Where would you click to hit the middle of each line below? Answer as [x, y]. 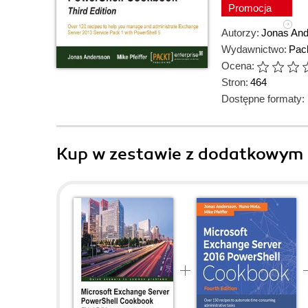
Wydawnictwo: [254, 49]
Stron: [235, 82]
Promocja [251, 8]
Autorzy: [240, 33]
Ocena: [238, 66]
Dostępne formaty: [263, 99]
